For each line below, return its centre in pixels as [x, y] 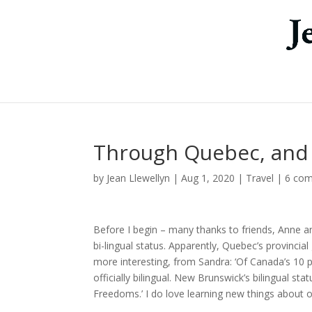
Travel [260, 178]
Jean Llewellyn [139, 178]
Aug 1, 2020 [208, 178]
